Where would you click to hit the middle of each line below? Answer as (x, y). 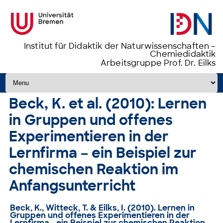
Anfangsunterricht (72, 186)
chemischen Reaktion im (94, 169)
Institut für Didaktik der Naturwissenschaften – (120, 46)
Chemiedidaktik (183, 54)
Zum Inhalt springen (43, 77)
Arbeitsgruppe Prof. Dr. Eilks (158, 63)
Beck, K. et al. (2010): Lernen (108, 104)
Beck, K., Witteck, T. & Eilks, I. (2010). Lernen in (103, 208)
